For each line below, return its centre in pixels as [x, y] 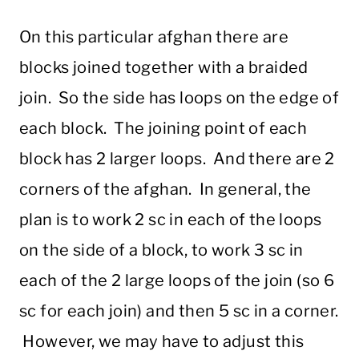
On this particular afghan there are [154, 37]
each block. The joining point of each [163, 129]
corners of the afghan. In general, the [165, 190]
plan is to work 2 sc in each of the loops [171, 220]
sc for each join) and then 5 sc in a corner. [179, 311]
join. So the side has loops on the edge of [179, 98]
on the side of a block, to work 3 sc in [161, 250]
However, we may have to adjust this [162, 342]
